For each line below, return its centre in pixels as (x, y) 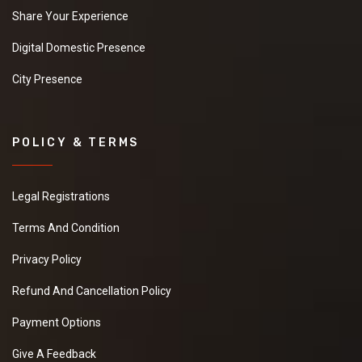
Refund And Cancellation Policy (92, 291)
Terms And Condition (66, 228)
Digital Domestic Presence (79, 48)
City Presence (47, 80)
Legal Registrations (61, 197)
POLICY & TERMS (76, 143)
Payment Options (57, 323)
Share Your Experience (70, 17)
